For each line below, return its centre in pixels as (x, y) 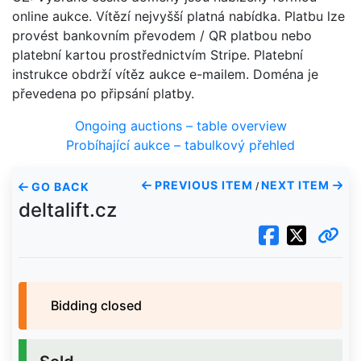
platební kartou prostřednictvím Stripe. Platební (158, 55)
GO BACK (59, 187)
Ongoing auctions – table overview (180, 126)
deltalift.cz (68, 210)
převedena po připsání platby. (103, 93)
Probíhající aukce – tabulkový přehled (180, 145)
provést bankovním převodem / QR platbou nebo (162, 35)
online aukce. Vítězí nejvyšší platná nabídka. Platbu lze (178, 16)
